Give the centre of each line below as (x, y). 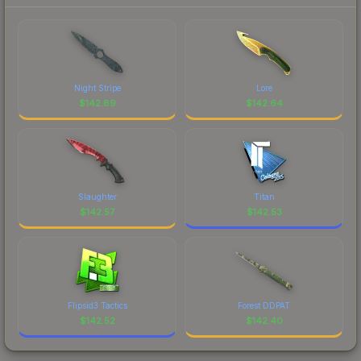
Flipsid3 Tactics (97, 305)
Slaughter (97, 196)
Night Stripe (97, 87)
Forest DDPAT (264, 305)
